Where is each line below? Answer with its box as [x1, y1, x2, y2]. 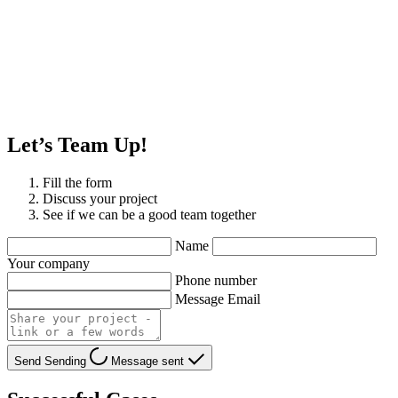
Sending [44, 354, 90, 368]
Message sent [111, 354, 187, 368]
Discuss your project [43, 190, 157, 206]
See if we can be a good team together [43, 206, 256, 222]
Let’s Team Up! [7, 132, 147, 156]
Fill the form [43, 174, 112, 190]
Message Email [175, 291, 260, 306]
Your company [7, 255, 90, 271]
